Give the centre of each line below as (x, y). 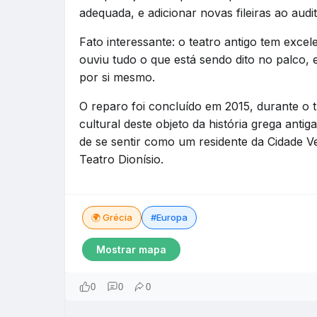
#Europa (169, 217)
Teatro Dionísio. (121, 159)
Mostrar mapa (131, 249)
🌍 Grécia (112, 217)
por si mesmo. (117, 77)
